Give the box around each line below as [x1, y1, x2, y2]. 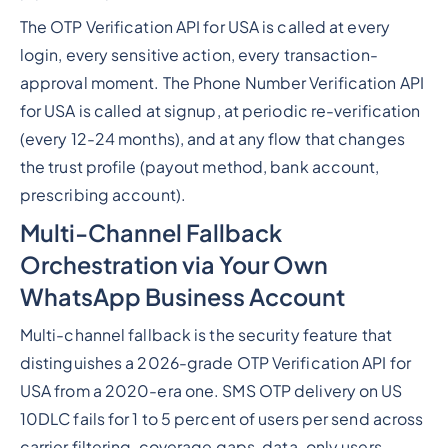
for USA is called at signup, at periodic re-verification [19, 101, 421, 122]
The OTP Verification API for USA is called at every [19, 17, 390, 38]
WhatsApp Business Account [19, 281, 345, 311]
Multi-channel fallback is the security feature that [19, 324, 392, 345]
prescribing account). [19, 185, 186, 206]
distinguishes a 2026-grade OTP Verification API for [19, 352, 411, 373]
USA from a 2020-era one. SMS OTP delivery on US [19, 380, 403, 401]
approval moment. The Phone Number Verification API [19, 73, 424, 94]
